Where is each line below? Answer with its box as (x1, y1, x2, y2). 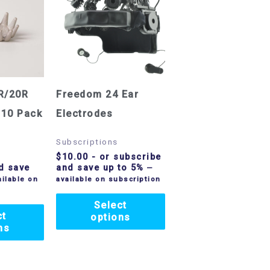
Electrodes (56, 108, 113, 120)
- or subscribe (88, 152, 162, 163)
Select (93, 199, 127, 212)
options (90, 212, 131, 224)
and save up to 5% (56, 163, 144, 174)
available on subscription (56, 175, 161, 184)
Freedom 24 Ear (56, 89, 139, 101)
